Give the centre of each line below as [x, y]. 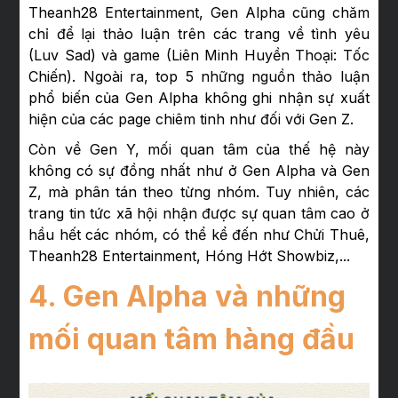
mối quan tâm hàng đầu [192, 338]
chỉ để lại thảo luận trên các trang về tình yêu [199, 33]
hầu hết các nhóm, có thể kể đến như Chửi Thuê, [199, 234]
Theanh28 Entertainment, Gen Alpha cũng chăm [199, 12]
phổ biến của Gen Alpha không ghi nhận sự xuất [199, 97]
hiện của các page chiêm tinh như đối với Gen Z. [191, 119]
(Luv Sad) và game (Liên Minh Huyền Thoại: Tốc [199, 55]
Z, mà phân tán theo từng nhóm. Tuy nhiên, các [199, 191]
